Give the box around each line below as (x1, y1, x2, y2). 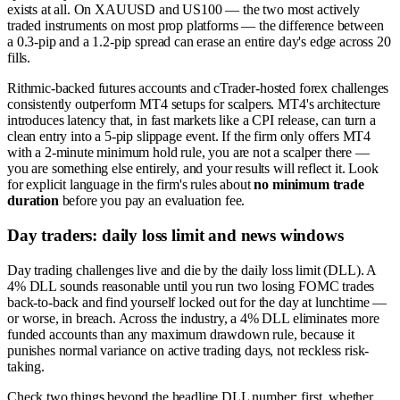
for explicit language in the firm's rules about (7, 177, 254, 193)
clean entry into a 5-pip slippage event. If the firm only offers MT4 (7, 129, 371, 145)
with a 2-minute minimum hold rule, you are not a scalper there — (7, 145, 370, 161)
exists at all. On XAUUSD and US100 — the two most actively (7, 2, 360, 18)
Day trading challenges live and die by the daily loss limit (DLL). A (7, 262, 377, 278)
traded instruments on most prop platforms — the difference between (7, 18, 384, 34)
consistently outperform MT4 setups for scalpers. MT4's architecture (7, 96, 381, 112)
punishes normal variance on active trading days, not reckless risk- (7, 342, 370, 358)
